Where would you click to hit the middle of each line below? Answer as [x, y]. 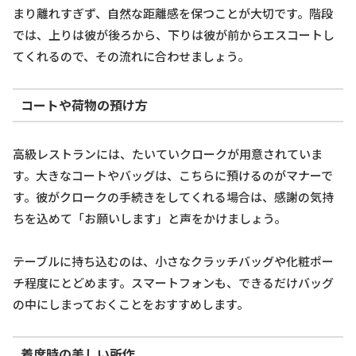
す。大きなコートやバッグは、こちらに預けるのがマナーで [173, 175]
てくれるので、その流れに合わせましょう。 [131, 56]
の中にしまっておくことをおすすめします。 [131, 304]
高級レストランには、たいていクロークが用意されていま [168, 153]
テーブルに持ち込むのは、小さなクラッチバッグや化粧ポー [173, 261]
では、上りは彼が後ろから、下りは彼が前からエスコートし [174, 34]
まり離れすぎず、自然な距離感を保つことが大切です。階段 [173, 13]
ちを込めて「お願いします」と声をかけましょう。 [149, 218]
